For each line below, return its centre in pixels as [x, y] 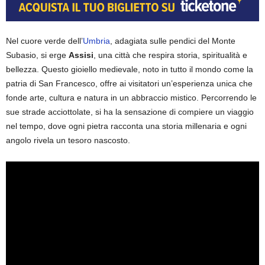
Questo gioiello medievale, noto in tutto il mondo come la [147, 69]
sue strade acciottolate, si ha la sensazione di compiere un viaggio [130, 112]
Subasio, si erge [37, 55]
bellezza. [24, 69]
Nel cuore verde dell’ [44, 41]
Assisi [81, 55]
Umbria [96, 41]
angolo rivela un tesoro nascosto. [68, 140]
